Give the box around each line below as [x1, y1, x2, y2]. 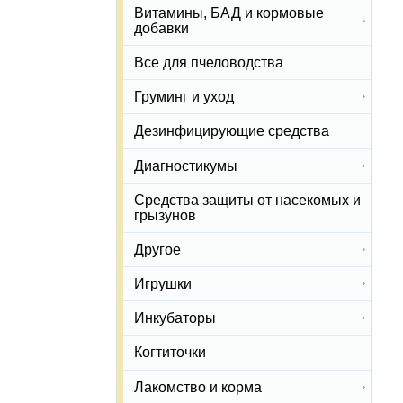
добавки [134, 21, 189, 37]
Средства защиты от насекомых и [134, 192, 361, 208]
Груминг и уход [134, 89, 234, 105]
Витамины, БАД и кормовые [134, 4, 324, 21]
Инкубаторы [134, 310, 216, 327]
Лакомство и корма [134, 379, 262, 395]
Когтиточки [134, 345, 206, 361]
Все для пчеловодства [134, 55, 283, 71]
